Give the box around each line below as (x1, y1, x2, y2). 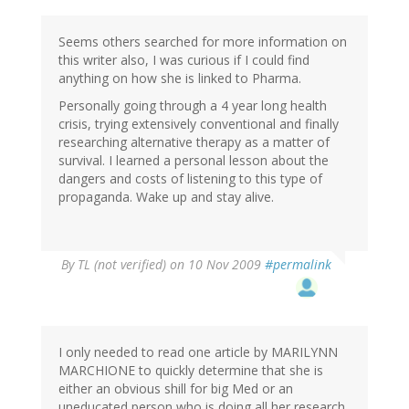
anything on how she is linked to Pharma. (58, 69, 301, 88)
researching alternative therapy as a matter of (58, 133, 330, 152)
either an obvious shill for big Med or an (58, 380, 293, 398)
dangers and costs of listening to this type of (58, 170, 322, 188)
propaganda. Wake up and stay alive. (58, 188, 274, 206)
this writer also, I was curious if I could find (58, 51, 309, 69)
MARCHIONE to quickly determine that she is (58, 362, 323, 380)
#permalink (265, 256, 331, 274)
